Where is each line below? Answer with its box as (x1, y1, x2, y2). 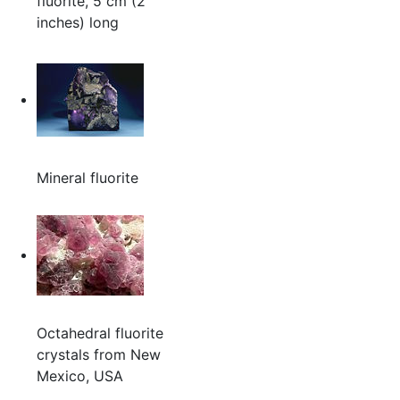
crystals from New (36, 346, 161, 364)
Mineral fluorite (36, 169, 138, 187)
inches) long (36, 13, 119, 32)
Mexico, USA (36, 367, 123, 386)
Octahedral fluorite (36, 324, 163, 343)
